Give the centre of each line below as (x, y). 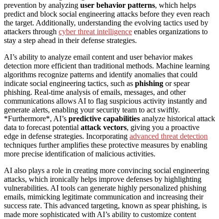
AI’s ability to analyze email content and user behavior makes (98, 57)
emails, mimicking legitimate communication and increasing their (104, 197)
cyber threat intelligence (95, 32)
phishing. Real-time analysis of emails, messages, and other (95, 92)
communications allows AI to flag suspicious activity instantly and (105, 101)
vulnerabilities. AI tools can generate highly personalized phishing (105, 188)
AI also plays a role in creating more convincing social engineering (107, 171)
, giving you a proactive (163, 128)
